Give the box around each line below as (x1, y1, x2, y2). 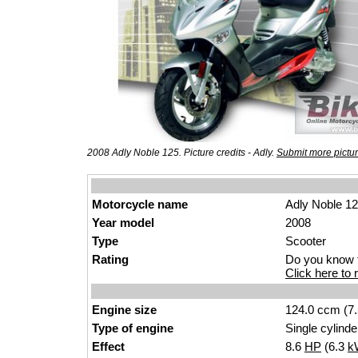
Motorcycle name (92, 197, 188, 211)
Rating (92, 253, 129, 266)
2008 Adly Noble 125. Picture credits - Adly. (87, 147, 276, 158)
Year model (92, 216, 154, 229)
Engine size (92, 303, 157, 316)
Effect (92, 340, 125, 353)
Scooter (285, 234, 326, 248)
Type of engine (92, 321, 173, 335)
